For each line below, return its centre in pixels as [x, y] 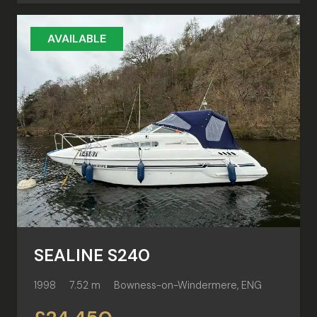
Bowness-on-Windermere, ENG [188, 285]
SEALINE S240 [92, 255]
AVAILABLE [77, 39]
